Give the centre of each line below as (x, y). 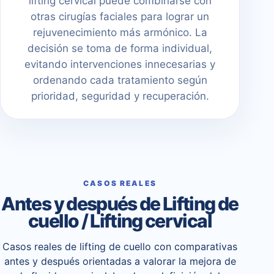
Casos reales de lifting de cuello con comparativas (120, 246)
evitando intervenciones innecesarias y (120, 64)
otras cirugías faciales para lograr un (120, 16)
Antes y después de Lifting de (120, 203)
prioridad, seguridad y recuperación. (120, 96)
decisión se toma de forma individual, (120, 48)
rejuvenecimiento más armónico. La (120, 32)
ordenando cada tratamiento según (120, 80)
